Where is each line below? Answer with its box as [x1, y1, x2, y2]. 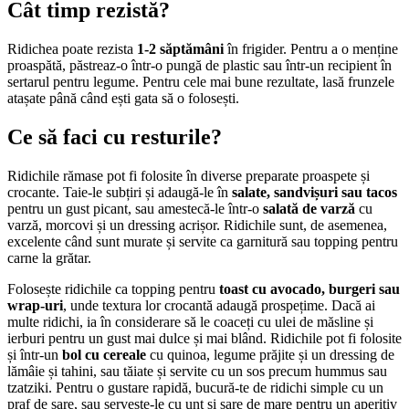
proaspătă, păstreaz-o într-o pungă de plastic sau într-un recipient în [7, 57, 392, 73]
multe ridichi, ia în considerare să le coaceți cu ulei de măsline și [7, 313, 373, 330]
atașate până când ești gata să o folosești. [7, 89, 239, 106]
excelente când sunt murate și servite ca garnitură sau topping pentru [7, 233, 398, 249]
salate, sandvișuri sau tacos [232, 184, 397, 200]
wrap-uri [7, 297, 63, 313]
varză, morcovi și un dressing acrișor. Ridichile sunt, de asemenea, [7, 216, 387, 233]
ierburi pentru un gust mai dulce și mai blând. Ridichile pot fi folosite [7, 330, 402, 346]
